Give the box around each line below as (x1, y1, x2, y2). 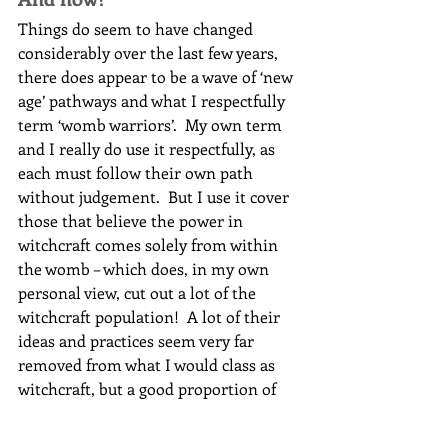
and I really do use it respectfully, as (18, 138, 279, 160)
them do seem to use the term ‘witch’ (18, 402, 290, 424)
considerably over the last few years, (18, 42, 282, 64)
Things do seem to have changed (18, 18, 257, 40)
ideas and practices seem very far (18, 330, 258, 352)
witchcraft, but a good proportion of (18, 378, 280, 400)
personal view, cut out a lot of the (18, 282, 260, 304)
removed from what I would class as (18, 354, 279, 376)
